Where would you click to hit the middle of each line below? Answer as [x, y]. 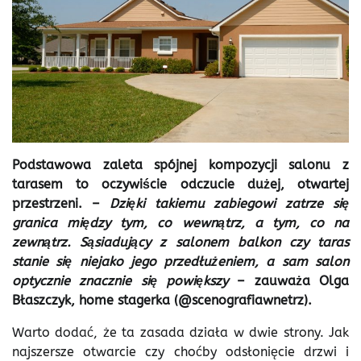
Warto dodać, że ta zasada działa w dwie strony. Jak [180, 332]
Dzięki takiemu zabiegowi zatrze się [229, 203]
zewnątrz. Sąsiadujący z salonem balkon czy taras [180, 242]
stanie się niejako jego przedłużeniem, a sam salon [180, 261]
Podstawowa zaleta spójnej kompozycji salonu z [180, 164]
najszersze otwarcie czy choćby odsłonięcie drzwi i [180, 351]
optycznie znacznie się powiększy [120, 280]
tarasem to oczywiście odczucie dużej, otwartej [180, 184]
